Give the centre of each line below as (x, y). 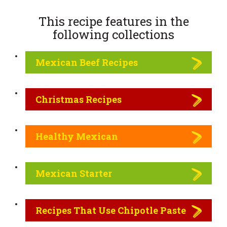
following (81, 34)
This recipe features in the (113, 21)
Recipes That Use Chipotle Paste (111, 210)
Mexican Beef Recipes (87, 62)
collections (142, 34)
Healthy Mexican (77, 136)
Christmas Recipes (79, 99)
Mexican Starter (74, 173)
